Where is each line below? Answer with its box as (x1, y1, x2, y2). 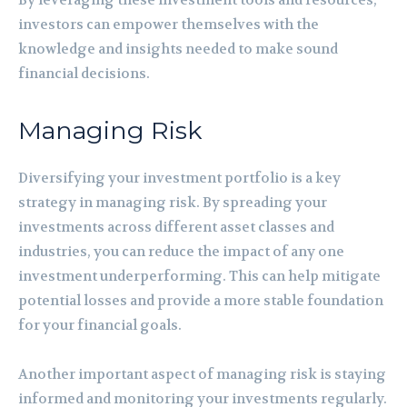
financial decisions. (18, 64, 150, 83)
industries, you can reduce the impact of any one (18, 242, 344, 261)
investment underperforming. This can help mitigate (18, 266, 381, 285)
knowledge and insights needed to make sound (18, 39, 338, 58)
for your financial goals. (18, 315, 182, 334)
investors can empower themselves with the (18, 15, 319, 34)
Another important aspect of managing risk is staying (18, 364, 386, 383)
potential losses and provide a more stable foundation (18, 291, 383, 310)
